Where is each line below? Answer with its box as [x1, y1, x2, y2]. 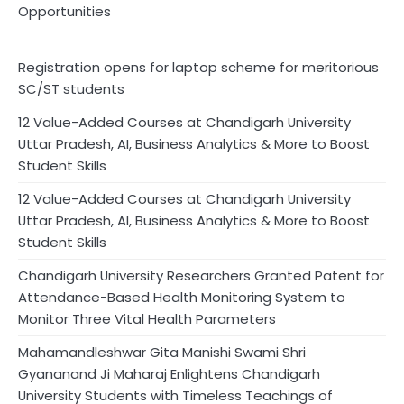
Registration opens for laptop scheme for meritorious [18, 58, 379, 78]
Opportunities [18, 2, 111, 22]
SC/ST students [18, 79, 124, 99]
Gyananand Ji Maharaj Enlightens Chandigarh [18, 364, 320, 384]
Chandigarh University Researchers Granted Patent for [18, 266, 384, 286]
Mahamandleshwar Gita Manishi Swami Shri [18, 343, 306, 363]
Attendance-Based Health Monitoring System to [18, 288, 345, 308]
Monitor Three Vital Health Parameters [18, 309, 276, 329]
